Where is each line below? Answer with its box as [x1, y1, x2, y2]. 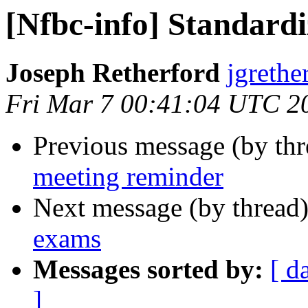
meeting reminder [33, 162, 223, 192]
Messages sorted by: [33, 254, 263, 285]
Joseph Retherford [5, 58, 220, 88]
